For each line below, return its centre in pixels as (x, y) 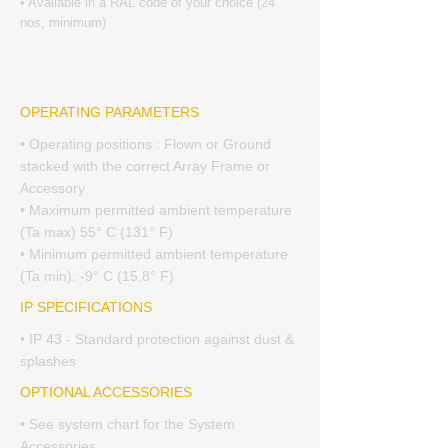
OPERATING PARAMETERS (109, 112)
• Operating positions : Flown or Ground (145, 144)
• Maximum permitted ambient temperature (156, 210)
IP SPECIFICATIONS (86, 307)
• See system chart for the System (127, 424)
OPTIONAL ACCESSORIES (106, 392)
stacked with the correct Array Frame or (145, 166)
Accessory (52, 188)
